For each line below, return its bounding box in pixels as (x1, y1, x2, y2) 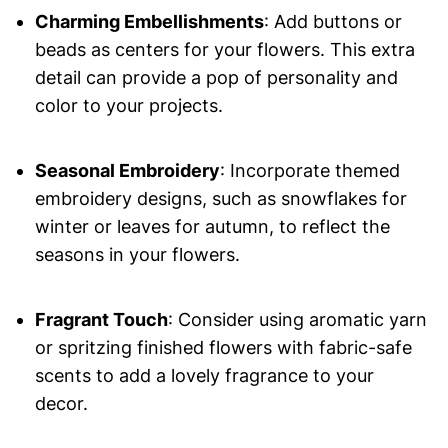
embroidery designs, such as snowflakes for (34, 188, 407, 210)
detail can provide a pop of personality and (34, 67, 398, 89)
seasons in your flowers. (34, 244, 240, 266)
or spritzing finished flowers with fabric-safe (34, 337, 412, 359)
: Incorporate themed (219, 160, 400, 182)
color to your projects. (34, 95, 223, 117)
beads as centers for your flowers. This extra (34, 39, 415, 61)
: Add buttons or (263, 11, 402, 33)
